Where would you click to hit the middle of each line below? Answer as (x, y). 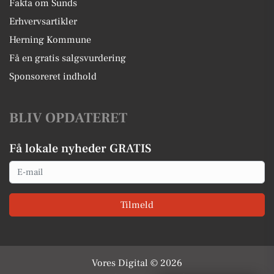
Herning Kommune (50, 40)
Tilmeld (137, 205)
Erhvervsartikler (43, 21)
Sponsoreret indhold (53, 76)
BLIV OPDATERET (68, 118)
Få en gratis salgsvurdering (68, 58)
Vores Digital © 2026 (137, 263)
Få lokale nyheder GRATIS (80, 149)
